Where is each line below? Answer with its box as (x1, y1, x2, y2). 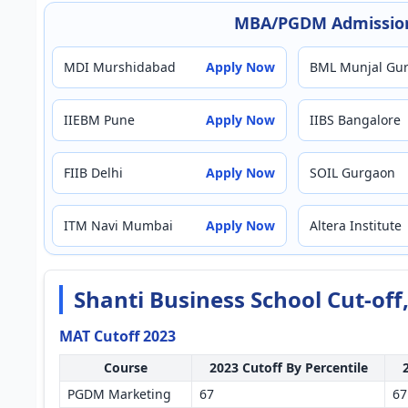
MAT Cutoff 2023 (59, 326, 176, 346)
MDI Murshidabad (64, 58, 176, 76)
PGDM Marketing (67, 385, 171, 403)
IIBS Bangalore (310, 111, 401, 128)
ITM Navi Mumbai (64, 217, 173, 234)
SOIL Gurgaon (310, 164, 395, 181)
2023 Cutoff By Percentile (209, 359, 368, 376)
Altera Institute (310, 217, 402, 234)
